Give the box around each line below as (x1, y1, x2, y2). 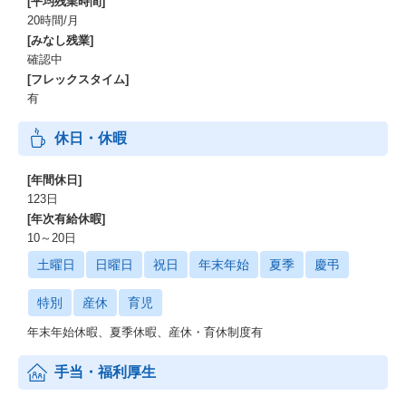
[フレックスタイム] (27, 72, 129, 86)
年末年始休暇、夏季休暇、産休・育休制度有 (27, 325, 263, 339)
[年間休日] (27, 173, 82, 187)
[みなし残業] (27, 34, 93, 47)
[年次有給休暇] (27, 212, 105, 226)
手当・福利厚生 (54, 364, 156, 380)
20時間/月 (27, 14, 79, 27)
